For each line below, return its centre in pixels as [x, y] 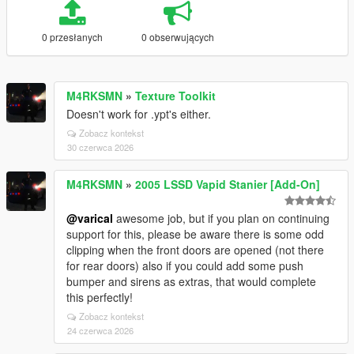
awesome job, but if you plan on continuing [221, 218]
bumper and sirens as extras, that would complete [191, 281]
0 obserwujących [177, 37]
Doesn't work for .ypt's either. [139, 114]
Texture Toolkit [175, 96]
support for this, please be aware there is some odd [195, 234]
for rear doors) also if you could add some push [185, 265]
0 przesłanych [72, 37]
